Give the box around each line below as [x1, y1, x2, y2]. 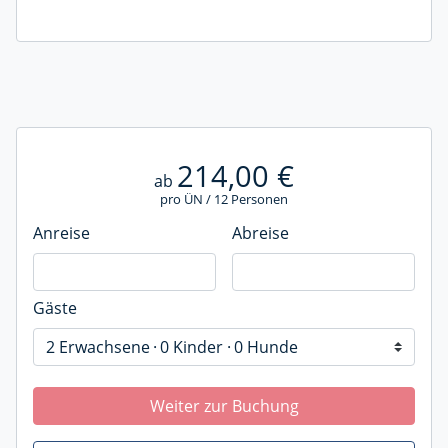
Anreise [33, 222, 90, 245]
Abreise [232, 222, 289, 245]
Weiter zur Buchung [149, 395, 299, 418]
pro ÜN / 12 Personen [160, 190, 288, 209]
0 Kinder [160, 336, 224, 359]
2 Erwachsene [46, 336, 150, 359]
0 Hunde [233, 336, 298, 359]
